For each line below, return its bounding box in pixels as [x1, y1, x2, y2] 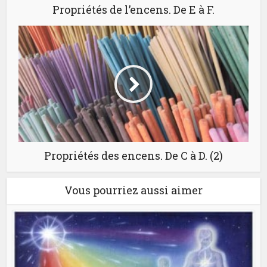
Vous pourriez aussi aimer [64, 183, 203, 198]
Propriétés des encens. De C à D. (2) [44, 148, 223, 163]
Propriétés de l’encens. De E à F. [52, 2, 215, 17]
